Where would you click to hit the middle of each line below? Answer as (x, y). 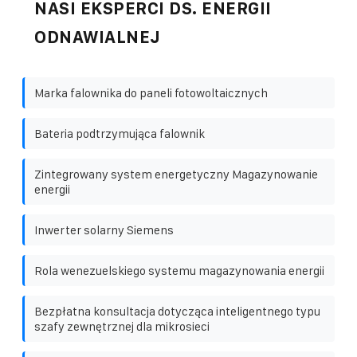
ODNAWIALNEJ (98, 37)
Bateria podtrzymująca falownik (120, 133)
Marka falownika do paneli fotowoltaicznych (151, 92)
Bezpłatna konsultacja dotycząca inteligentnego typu (177, 311)
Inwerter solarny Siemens (104, 229)
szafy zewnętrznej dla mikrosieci (122, 326)
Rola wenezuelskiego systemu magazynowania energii (179, 270)
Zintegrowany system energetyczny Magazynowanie (176, 174)
